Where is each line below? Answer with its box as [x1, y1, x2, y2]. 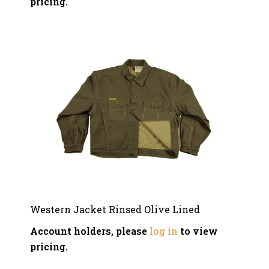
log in [150, 225, 178, 237]
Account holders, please [30, 225, 150, 237]
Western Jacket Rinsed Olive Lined [30, 203, 200, 216]
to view [178, 225, 218, 237]
